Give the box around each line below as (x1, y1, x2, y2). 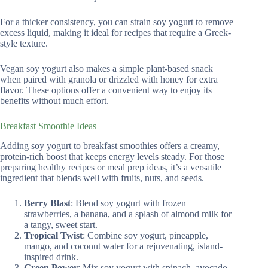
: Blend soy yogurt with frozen (71, 198, 186, 209)
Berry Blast (24, 198, 71, 209)
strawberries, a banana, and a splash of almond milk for (24, 209, 232, 220)
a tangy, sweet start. (24, 220, 98, 230)
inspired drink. (24, 252, 78, 263)
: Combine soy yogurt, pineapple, (83, 230, 208, 241)
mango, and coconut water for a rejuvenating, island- (24, 241, 223, 252)
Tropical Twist (24, 230, 83, 241)
